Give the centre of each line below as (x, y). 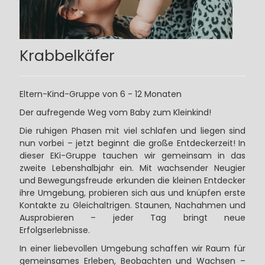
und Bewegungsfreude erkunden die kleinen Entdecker (132, 180)
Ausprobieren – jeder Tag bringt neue (132, 217)
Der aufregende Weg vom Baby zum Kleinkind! (115, 112)
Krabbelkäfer (67, 56)
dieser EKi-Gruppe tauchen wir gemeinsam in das (132, 155)
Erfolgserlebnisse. (54, 230)
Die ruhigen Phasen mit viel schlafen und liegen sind (132, 130)
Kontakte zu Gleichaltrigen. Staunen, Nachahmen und (132, 205)
